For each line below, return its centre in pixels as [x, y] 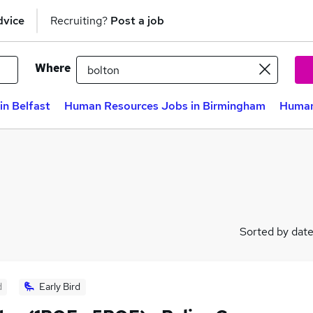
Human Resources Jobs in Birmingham [165, 106]
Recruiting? [80, 20]
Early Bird [60, 286]
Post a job [137, 20]
